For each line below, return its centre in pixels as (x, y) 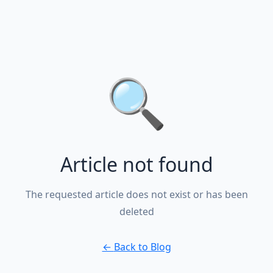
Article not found (136, 164)
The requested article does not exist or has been (136, 194)
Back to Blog (142, 246)
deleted (136, 211)
